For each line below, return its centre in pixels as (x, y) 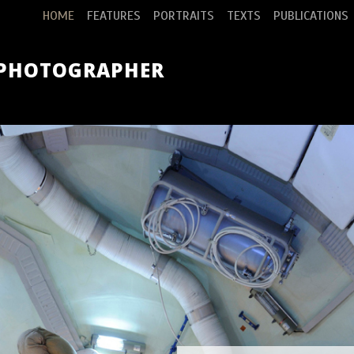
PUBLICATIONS (311, 16)
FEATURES (114, 16)
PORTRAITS (184, 16)
